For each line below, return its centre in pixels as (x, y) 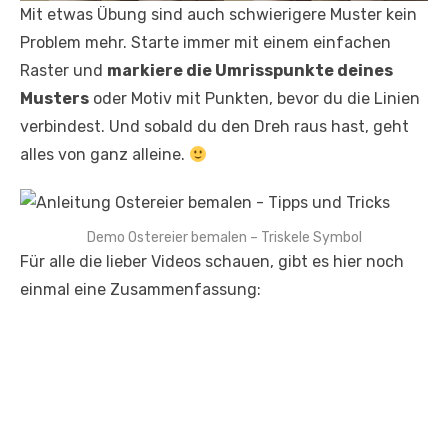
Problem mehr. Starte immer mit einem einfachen (205, 43)
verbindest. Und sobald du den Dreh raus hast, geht (214, 127)
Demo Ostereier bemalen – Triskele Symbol (224, 238)
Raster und (63, 71)
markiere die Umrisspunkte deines (250, 71)
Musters (54, 99)
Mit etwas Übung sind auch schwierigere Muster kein (218, 15)
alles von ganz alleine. (104, 155)
